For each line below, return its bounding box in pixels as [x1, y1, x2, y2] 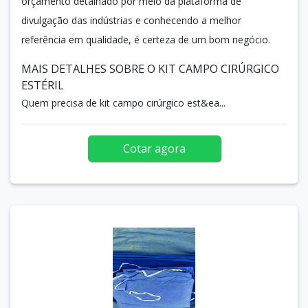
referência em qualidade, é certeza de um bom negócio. [21, 32, 273, 46]
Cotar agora [122, 140, 186, 156]
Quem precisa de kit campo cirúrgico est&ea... [21, 96, 225, 109]
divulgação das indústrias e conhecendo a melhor [21, 13, 241, 27]
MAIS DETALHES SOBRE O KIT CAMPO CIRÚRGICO [21, 60, 279, 76]
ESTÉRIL [21, 77, 64, 93]
